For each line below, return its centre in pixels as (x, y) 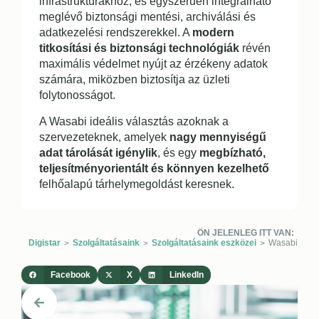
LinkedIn (186, 274)
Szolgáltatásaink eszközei (204, 242)
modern (213, 32)
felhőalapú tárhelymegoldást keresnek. (137, 184)
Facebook (70, 274)
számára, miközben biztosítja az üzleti (135, 79)
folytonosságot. (77, 95)
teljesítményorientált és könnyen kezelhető (154, 168)
